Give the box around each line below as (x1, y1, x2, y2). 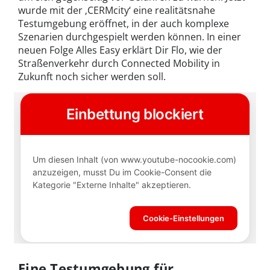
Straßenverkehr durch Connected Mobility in (18, 57, 220, 71)
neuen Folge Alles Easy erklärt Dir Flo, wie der (18, 43, 222, 57)
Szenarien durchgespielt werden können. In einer (18, 30, 241, 44)
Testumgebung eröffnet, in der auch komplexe (18, 17, 229, 31)
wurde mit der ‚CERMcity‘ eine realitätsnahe (18, 4, 215, 17)
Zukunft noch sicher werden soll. (18, 70, 166, 84)
